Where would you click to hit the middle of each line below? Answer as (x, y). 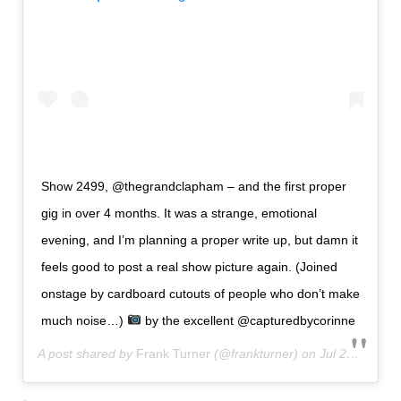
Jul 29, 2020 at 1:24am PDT (333, 353)
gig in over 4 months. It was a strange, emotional (179, 213)
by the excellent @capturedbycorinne (248, 320)
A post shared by (87, 353)
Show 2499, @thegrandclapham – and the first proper (194, 186)
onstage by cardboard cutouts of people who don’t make (200, 293)
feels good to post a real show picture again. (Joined (189, 266)
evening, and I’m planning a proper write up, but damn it (200, 239)
